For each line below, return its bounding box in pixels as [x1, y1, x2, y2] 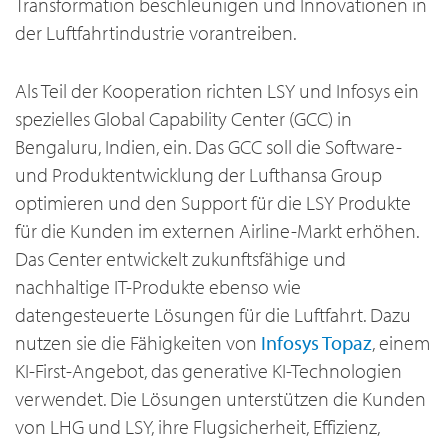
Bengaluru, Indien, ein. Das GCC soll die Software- [15, 134, 402, 160]
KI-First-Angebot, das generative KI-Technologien [15, 358, 402, 384]
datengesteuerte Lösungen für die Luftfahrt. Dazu [15, 302, 411, 328]
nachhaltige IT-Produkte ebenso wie [15, 274, 301, 300]
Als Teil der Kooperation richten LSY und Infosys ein [15, 78, 419, 104]
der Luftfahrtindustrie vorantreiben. [15, 20, 296, 46]
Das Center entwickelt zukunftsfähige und [15, 246, 346, 272]
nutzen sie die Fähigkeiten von [15, 330, 261, 356]
